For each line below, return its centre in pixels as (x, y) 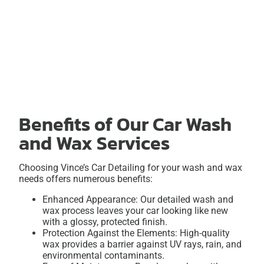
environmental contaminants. (103, 256)
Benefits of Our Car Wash (125, 125)
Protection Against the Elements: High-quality (136, 233)
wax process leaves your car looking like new (135, 211)
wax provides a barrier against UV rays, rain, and (142, 245)
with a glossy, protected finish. (105, 222)
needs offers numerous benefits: (86, 179)
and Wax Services (94, 143)
